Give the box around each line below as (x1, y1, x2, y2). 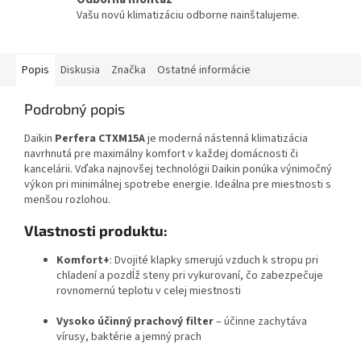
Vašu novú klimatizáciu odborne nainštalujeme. (77, 6, 300, 23)
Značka (111, 62, 146, 79)
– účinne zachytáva (214, 313, 307, 330)
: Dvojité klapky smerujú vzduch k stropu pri (110, 252, 318, 269)
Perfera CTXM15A (55, 131, 145, 147)
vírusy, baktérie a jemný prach (56, 329, 201, 346)
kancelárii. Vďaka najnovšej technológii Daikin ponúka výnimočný (24, 161, 332, 178)
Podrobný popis (24, 100, 125, 118)
